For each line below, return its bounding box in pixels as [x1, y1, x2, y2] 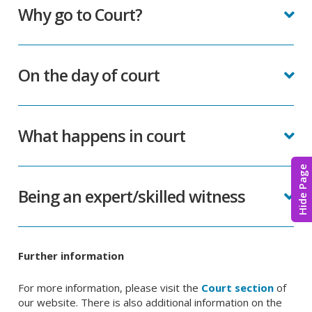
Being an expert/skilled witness [18, 185, 246, 208]
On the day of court [18, 64, 160, 86]
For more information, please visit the [18, 281, 202, 295]
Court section [201, 281, 274, 295]
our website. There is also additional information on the [18, 295, 283, 309]
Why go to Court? [18, 3, 143, 26]
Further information [18, 249, 125, 263]
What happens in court [18, 125, 186, 147]
